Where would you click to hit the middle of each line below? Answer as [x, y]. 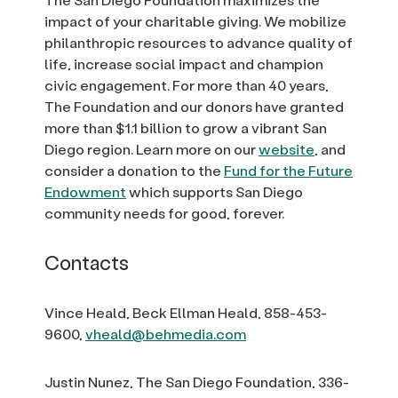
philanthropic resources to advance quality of [199, 43]
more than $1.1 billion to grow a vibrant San [186, 128]
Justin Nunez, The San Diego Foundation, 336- [197, 382]
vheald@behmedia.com [166, 334]
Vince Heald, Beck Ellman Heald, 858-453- [186, 313]
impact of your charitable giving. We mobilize [195, 21]
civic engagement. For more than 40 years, [187, 85]
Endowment [85, 192]
